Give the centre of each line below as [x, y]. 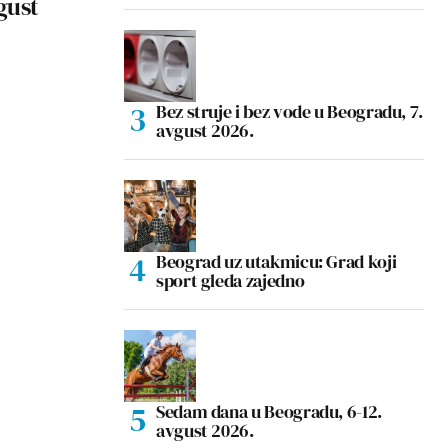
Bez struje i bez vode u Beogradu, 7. [290, 111]
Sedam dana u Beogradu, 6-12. [269, 411]
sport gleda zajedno [230, 280]
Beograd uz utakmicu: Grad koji [276, 261]
